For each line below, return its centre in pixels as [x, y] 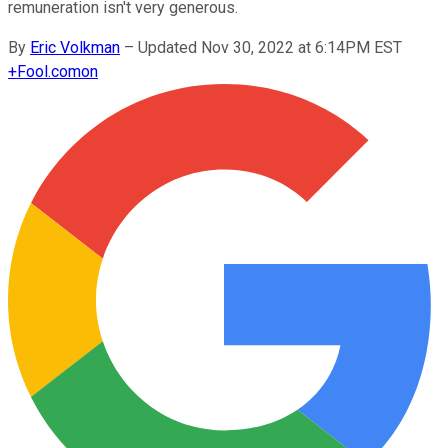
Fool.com [49, 71]
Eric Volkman [75, 47]
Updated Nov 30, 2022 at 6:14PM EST [270, 47]
